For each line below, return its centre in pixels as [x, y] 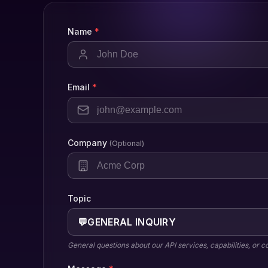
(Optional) [127, 144]
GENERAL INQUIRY [132, 222]
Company [87, 143]
